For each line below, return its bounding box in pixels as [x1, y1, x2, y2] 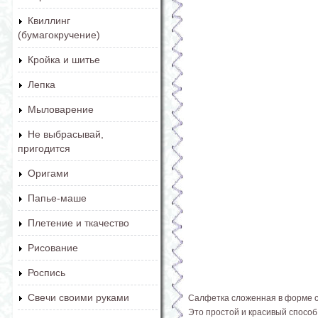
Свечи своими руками [28, 292, 129, 303]
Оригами [28, 168, 69, 179]
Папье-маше [28, 192, 87, 204]
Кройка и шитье [28, 54, 100, 65]
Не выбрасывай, [28, 128, 104, 140]
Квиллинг [28, 15, 70, 26]
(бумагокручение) [18, 29, 100, 40]
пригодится [18, 143, 70, 154]
